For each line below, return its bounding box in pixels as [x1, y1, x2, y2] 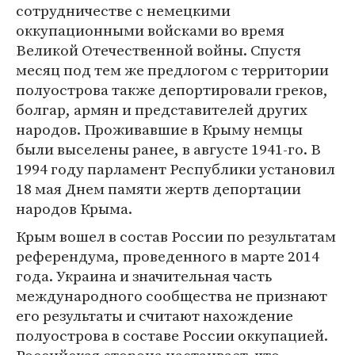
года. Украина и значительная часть [16, 265, 272, 286]
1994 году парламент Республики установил [16, 158, 335, 179]
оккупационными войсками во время [16, 20, 284, 40]
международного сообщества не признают [16, 285, 327, 306]
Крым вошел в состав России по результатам [16, 226, 336, 246]
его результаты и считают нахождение [16, 305, 293, 326]
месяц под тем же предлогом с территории [16, 59, 329, 80]
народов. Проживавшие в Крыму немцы [16, 119, 303, 139]
